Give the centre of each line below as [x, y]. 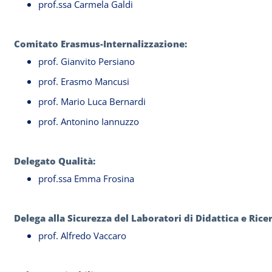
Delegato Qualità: [55, 161]
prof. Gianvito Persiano [87, 61]
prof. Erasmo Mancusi [84, 81]
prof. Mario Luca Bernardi [92, 101]
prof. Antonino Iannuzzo [90, 121]
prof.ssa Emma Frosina [86, 178]
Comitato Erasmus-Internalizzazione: [100, 44]
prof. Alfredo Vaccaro [82, 236]
